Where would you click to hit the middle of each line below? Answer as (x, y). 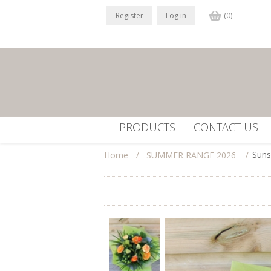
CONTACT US (226, 127)
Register (129, 15)
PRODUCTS (147, 127)
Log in (176, 15)
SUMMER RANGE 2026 (191, 155)
